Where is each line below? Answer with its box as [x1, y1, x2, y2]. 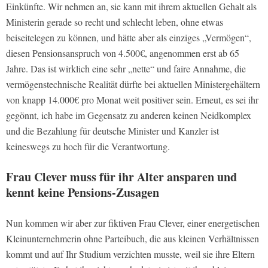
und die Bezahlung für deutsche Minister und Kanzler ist [6, 124, 219, 137]
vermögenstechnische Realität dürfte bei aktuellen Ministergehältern [6, 77, 260, 90]
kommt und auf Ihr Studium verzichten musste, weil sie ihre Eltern [6, 247, 255, 260]
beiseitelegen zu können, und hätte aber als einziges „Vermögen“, [6, 31, 251, 44]
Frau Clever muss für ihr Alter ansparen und [6, 167, 237, 185]
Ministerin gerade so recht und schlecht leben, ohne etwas [6, 15, 223, 28]
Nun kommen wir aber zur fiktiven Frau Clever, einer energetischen [6, 216, 260, 229]
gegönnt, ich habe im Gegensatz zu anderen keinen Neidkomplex [6, 108, 251, 121]
